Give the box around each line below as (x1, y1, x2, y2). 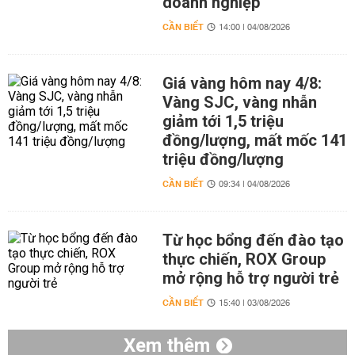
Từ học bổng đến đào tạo (162, 231, 344, 250)
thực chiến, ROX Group (162, 250, 326, 269)
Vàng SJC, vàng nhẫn (162, 93, 317, 112)
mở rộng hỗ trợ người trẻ (162, 269, 339, 288)
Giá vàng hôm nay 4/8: (162, 74, 322, 93)
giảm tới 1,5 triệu (162, 112, 284, 131)
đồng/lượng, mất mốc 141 (162, 131, 347, 150)
